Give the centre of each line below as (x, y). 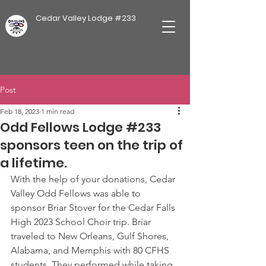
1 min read (58, 111)
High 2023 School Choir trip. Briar (82, 222)
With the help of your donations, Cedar (94, 179)
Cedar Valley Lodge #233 (86, 18)
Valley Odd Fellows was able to (77, 193)
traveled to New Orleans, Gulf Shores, (91, 236)
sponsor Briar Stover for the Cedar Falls (94, 208)
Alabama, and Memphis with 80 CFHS (91, 250)
